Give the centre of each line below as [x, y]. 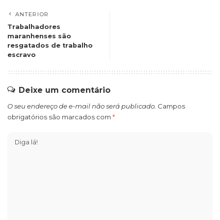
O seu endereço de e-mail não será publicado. [82, 106]
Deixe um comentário [65, 90]
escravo [22, 55]
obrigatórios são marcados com [60, 117]
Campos [171, 106]
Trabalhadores [34, 27]
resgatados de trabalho [50, 45]
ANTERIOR [32, 14]
